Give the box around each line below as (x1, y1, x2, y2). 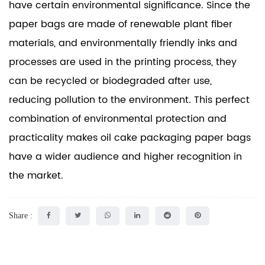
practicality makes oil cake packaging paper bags (9, 130, 251, 146)
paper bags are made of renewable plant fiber (9, 16, 232, 32)
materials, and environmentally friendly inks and (9, 35, 237, 51)
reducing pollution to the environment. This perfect (9, 92, 250, 108)
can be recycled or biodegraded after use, (9, 73, 212, 89)
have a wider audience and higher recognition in (9, 148, 242, 164)
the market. (9, 167, 63, 183)
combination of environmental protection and (9, 111, 227, 127)
